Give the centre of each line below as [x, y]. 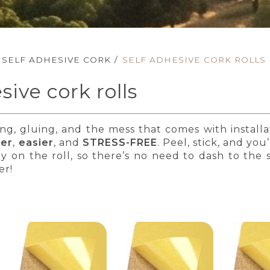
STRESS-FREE [120, 143]
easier [36, 143]
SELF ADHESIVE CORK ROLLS [194, 59]
